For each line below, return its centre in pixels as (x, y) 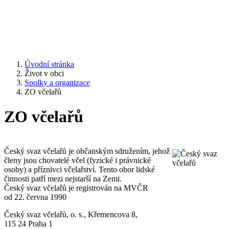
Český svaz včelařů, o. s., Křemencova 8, (71, 214)
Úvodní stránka (49, 64)
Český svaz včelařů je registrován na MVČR (76, 188)
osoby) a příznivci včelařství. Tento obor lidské (79, 169)
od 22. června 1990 (35, 197)
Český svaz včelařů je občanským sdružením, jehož (87, 151)
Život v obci (44, 73)
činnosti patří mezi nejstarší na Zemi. (63, 178)
